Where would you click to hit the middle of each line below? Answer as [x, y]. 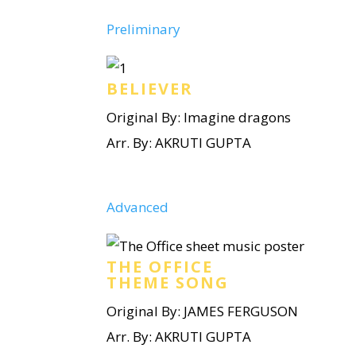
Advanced [138, 207]
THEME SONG [168, 282]
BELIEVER [150, 89]
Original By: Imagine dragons [199, 117]
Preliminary [144, 29]
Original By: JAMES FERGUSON [203, 311]
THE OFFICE [160, 267]
